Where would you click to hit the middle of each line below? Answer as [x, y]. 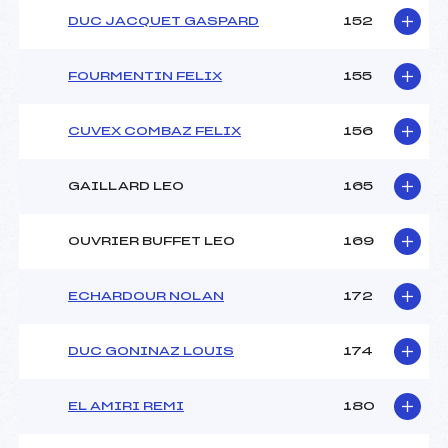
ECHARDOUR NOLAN [146, 296]
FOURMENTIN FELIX [145, 76]
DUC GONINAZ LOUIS [151, 351]
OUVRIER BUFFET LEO [151, 241]
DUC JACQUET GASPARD [163, 21]
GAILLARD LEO [126, 186]
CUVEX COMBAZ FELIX [154, 131]
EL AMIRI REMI [126, 406]
